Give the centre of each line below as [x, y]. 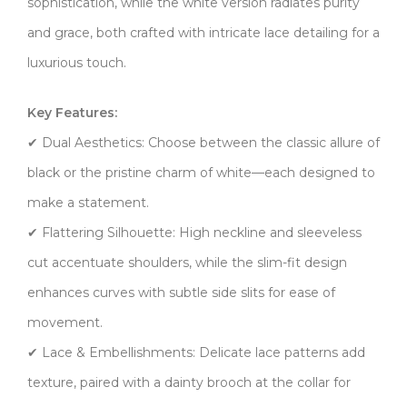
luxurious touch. [77, 62]
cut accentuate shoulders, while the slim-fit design [187, 262]
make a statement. [88, 202]
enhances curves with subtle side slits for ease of [181, 292]
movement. [65, 322]
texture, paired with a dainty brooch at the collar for [189, 382]
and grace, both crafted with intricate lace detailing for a [203, 32]
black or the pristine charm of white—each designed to [201, 172]
